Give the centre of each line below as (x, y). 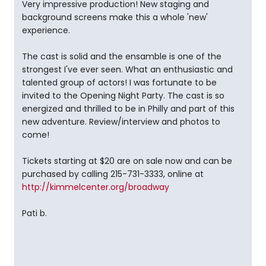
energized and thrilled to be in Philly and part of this (128, 109)
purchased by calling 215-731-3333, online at (113, 174)
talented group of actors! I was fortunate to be (119, 83)
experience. (46, 30)
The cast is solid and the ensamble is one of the (122, 56)
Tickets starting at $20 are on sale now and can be (127, 161)
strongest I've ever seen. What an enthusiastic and (127, 69)
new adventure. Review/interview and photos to (121, 122)
